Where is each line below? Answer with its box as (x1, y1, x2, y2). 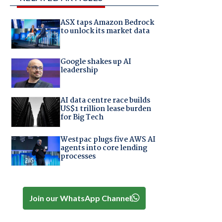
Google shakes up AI (60, 55, 131, 68)
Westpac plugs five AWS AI (60, 133, 156, 146)
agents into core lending (60, 142, 147, 154)
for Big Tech (60, 111, 104, 124)
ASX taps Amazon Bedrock (60, 17, 154, 29)
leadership (60, 64, 98, 76)
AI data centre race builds (60, 95, 150, 107)
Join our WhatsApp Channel (29, 193, 131, 203)
